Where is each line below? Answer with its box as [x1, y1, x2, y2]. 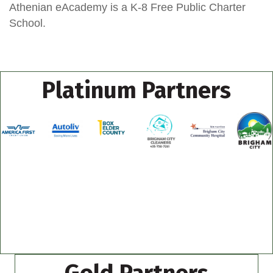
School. [9, 17, 46, 30]
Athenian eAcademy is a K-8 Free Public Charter [9, 1, 246, 14]
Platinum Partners [42, 76, 231, 105]
